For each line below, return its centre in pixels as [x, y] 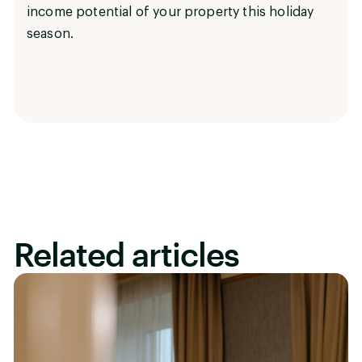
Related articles [126, 254]
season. [51, 34]
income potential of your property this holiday [170, 12]
